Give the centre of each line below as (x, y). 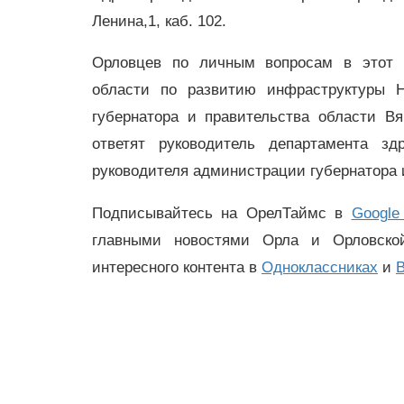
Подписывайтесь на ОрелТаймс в (222, 214)
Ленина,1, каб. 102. (159, 21)
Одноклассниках (320, 268)
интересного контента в (177, 268)
